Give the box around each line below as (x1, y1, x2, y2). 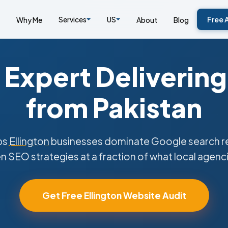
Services (58, 15, 87, 24)
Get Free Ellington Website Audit (42, 190, 186, 201)
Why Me (16, 15, 42, 24)
